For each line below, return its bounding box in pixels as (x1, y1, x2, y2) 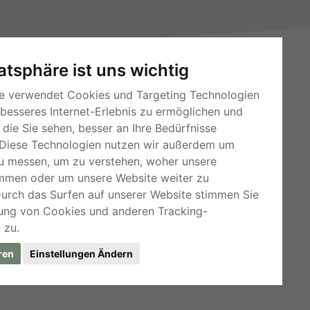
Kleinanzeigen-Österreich (96, 174, 208, 185)
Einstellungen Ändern (29, 247, 133, 259)
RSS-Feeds (96, 132, 147, 144)
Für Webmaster (96, 153, 165, 165)
